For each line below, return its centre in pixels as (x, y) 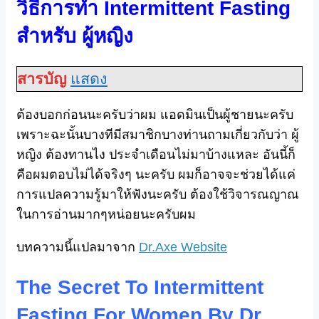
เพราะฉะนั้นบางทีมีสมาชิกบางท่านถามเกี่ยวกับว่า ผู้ (158, 135)
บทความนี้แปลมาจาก (78, 247)
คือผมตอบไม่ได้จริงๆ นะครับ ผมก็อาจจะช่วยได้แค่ (156, 175)
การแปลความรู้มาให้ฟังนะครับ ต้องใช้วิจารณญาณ (158, 195)
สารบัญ (42, 79)
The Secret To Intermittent (140, 288)
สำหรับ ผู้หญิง (75, 36)
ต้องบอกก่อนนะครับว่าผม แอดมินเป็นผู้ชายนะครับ (155, 115)
